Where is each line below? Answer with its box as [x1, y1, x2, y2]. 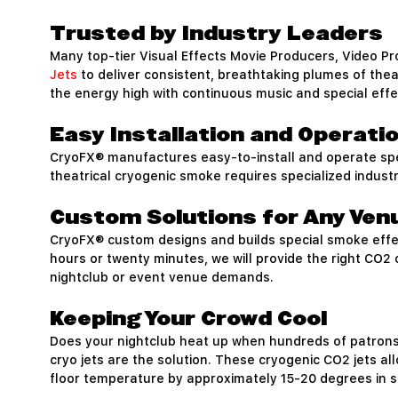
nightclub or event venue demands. [50, 266, 274, 289]
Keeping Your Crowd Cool [50, 306, 327, 331]
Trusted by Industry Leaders [50, 21, 383, 46]
